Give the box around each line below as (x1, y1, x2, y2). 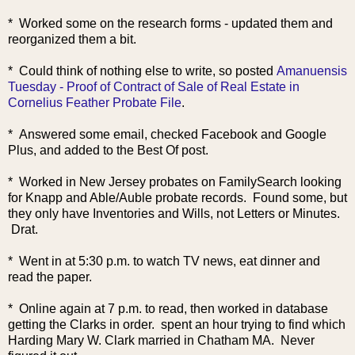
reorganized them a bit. (8, 32, 143, 46)
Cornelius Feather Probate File (8, 96, 181, 109)
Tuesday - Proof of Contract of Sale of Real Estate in (8, 80, 300, 94)
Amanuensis (277, 64, 347, 78)
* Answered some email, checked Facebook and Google (8, 128, 326, 141)
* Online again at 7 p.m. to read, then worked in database (8, 302, 328, 315)
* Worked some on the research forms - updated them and (8, 17, 333, 30)
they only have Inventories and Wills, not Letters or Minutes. (8, 207, 340, 220)
